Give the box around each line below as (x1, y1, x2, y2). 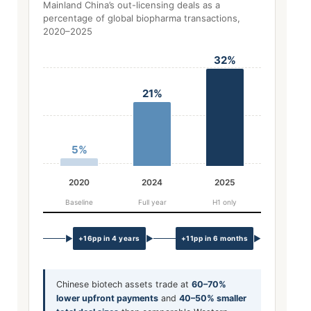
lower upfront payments (56, 293, 158, 303)
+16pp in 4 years (78, 234, 140, 242)
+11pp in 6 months (180, 234, 248, 242)
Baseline (65, 198, 94, 206)
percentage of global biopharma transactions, (43, 12, 240, 24)
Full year (137, 198, 167, 206)
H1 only (212, 198, 237, 206)
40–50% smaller (179, 293, 246, 303)
